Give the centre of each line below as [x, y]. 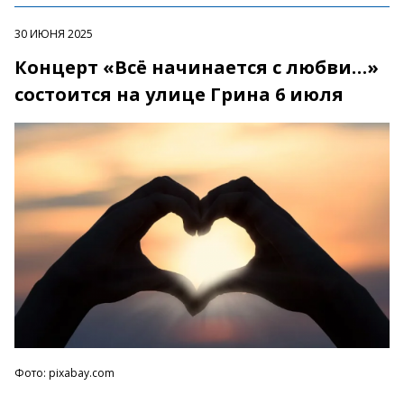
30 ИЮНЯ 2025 [54, 34]
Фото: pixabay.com [64, 373]
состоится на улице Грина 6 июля [179, 95]
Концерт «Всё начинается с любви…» [197, 68]
